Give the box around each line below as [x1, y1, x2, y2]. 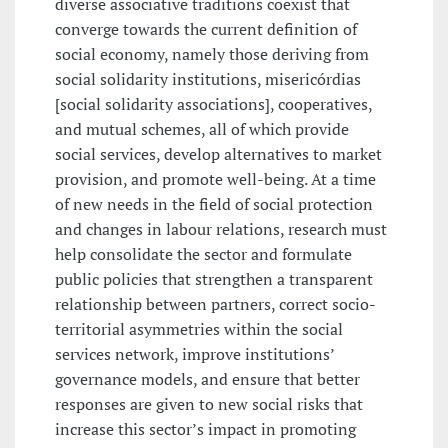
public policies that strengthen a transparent [55, 267, 373, 290]
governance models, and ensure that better [55, 367, 360, 390]
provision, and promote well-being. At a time [55, 167, 376, 190]
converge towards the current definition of [55, 17, 357, 40]
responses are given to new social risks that [55, 392, 363, 415]
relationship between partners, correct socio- [55, 292, 376, 315]
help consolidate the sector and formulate [55, 242, 352, 265]
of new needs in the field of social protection [55, 192, 373, 215]
